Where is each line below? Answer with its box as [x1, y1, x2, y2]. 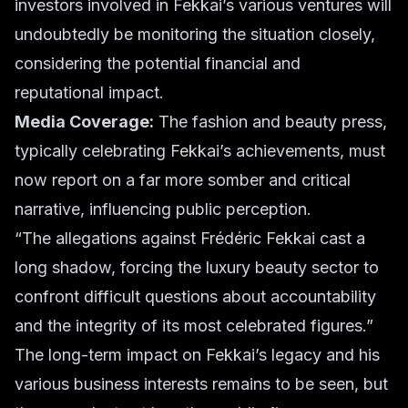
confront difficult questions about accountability [15, 287, 376, 306]
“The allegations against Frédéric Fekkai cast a [15, 229, 365, 248]
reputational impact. [15, 83, 164, 102]
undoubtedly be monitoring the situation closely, [15, 25, 375, 44]
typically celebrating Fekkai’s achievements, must [15, 141, 385, 160]
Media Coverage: [15, 112, 154, 131]
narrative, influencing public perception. [15, 199, 311, 219]
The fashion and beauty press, [154, 112, 387, 131]
